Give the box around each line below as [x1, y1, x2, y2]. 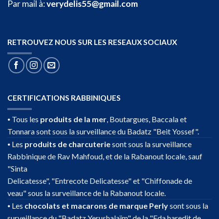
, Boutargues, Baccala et [107, 114, 187, 124]
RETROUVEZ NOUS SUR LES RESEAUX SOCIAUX [7, 38, 177, 47]
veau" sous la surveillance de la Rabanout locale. [7, 188, 166, 198]
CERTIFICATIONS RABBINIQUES [7, 93, 121, 103]
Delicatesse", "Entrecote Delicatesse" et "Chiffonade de [7, 176, 192, 186]
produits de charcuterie [24, 139, 110, 149]
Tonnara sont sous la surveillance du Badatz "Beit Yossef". [7, 127, 199, 136]
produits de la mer [40, 114, 107, 124]
